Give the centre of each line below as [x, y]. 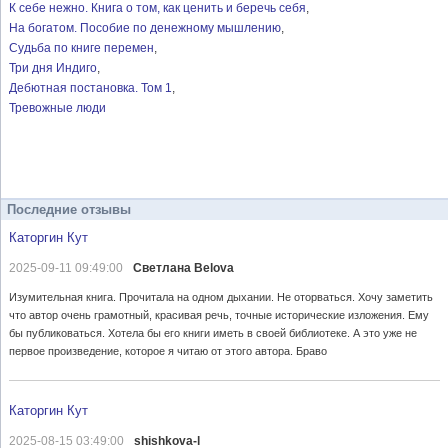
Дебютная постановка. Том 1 [90, 88]
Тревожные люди [57, 108]
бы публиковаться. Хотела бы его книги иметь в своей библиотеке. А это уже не [213, 333]
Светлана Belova [183, 268]
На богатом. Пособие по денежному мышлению [145, 28]
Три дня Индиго [53, 68]
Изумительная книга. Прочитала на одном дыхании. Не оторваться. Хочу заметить [221, 297]
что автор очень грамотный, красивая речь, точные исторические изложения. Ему [219, 315]
